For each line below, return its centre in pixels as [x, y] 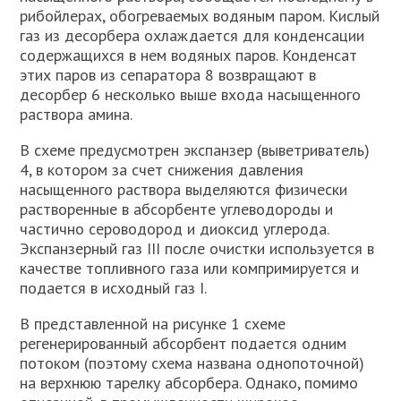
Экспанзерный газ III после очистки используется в [197, 248]
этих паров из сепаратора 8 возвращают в [168, 75]
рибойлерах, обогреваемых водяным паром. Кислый [200, 16]
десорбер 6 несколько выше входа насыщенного [191, 94]
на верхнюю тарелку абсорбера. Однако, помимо [189, 383]
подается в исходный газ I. [114, 288]
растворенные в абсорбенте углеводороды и [177, 209]
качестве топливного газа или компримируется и [190, 268]
